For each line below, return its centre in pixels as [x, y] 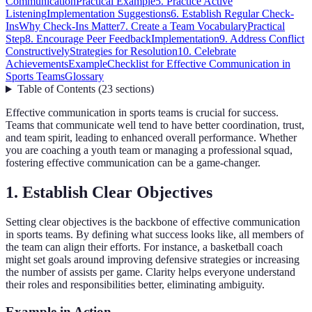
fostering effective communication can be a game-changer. [133, 163]
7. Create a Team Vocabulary [184, 26]
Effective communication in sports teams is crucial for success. [142, 113]
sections [133, 89]
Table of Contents [56, 89]
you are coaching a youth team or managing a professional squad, [149, 150]
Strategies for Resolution [124, 52]
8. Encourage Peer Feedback [88, 39]
